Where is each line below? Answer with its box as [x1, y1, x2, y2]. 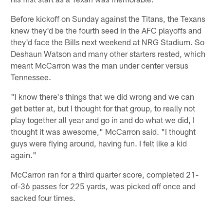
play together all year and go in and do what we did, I [11, 114, 195, 125]
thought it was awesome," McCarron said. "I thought [11, 126, 196, 136]
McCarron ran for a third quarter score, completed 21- [11, 169, 199, 179]
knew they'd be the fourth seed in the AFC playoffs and [11, 25, 202, 35]
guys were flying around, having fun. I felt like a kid [11, 138, 187, 148]
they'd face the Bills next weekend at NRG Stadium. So [11, 36, 205, 47]
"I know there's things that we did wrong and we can [11, 91, 195, 101]
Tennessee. [11, 72, 52, 82]
